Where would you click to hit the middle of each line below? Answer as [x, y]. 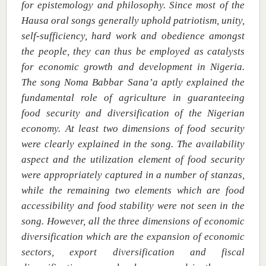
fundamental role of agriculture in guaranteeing [133, 98]
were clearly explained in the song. [99, 144]
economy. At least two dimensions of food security [133, 129]
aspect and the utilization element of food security [133, 159]
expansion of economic [196, 237]
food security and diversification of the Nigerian [133, 113]
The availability [211, 144]
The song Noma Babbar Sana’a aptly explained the [133, 82]
